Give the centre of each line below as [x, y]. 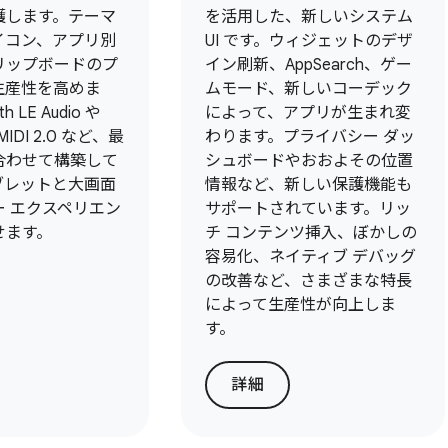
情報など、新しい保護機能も [309, 185]
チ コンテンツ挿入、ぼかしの [311, 233]
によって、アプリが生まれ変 [308, 113]
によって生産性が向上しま [301, 305]
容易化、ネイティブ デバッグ [311, 257]
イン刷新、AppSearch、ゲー [309, 65]
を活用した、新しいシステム [309, 17]
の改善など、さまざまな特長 [309, 281]
